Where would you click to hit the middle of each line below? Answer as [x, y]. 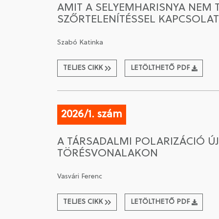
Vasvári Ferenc [80, 177]
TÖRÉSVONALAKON [108, 154]
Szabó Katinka [80, 43]
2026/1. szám [92, 115]
